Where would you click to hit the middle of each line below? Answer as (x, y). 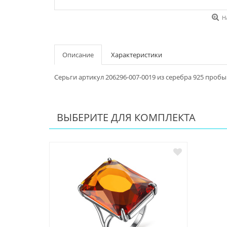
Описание (78, 55)
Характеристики (137, 55)
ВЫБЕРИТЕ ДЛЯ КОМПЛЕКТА (126, 118)
